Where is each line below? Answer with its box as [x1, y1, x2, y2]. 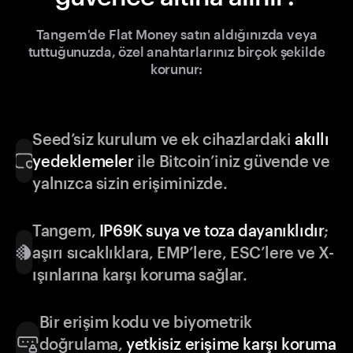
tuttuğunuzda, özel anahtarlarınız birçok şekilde [28, 43, 325, 60]
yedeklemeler [32, 151, 134, 171]
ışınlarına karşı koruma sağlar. [32, 265, 247, 284]
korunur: [150, 61, 203, 77]
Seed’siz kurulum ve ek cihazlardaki [32, 129, 295, 149]
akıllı [295, 129, 329, 149]
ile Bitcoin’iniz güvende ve [133, 151, 330, 171]
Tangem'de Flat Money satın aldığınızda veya [35, 26, 318, 43]
